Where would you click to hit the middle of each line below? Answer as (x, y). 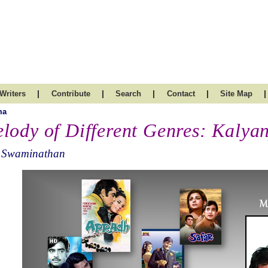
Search (128, 94)
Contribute (71, 94)
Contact (181, 94)
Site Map (236, 94)
